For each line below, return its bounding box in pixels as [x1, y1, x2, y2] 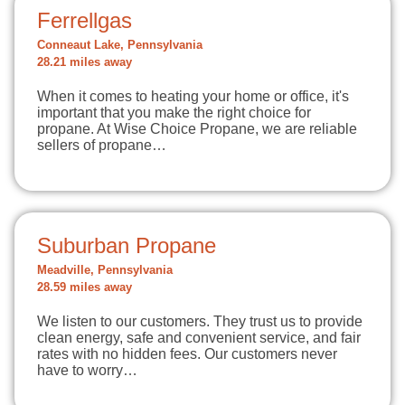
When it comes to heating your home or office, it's [37, 89, 349, 104]
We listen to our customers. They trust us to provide [37, 314, 363, 329]
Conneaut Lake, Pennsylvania [37, 39, 202, 52]
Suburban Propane [37, 233, 216, 258]
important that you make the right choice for [37, 105, 311, 120]
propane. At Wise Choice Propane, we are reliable [37, 121, 357, 137]
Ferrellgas [37, 8, 132, 33]
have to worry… [37, 363, 137, 378]
